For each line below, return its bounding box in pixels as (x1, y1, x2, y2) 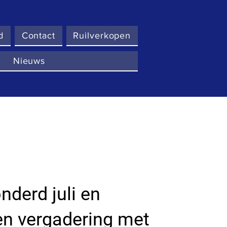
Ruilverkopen (73, 30, 131, 41)
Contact (21, 30, 55, 41)
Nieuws (13, 56, 46, 66)
